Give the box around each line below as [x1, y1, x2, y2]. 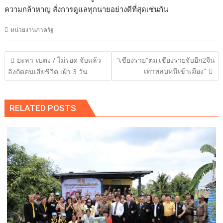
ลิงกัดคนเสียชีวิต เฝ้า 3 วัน [8, 67, 88, 77]
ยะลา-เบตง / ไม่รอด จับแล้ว [17, 55, 102, 65]
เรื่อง [4, 63, 28, 78]
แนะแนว [4, 50, 48, 65]
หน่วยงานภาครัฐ [10, 25, 54, 34]
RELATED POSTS [9, 103, 77, 113]
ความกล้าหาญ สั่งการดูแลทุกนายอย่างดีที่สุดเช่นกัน [4, 3, 169, 14]
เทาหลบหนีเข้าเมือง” [143, 66, 206, 76]
